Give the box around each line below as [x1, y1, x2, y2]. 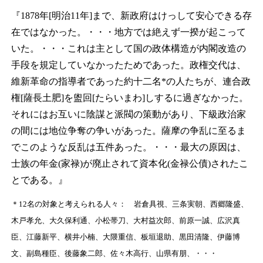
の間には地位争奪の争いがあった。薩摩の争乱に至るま [11, 126, 246, 136]
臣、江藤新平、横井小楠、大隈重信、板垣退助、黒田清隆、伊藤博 [11, 232, 240, 242]
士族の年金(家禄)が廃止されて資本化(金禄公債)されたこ [11, 159, 248, 169]
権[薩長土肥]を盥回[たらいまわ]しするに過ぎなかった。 [11, 93, 248, 103]
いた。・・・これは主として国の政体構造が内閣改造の [11, 43, 246, 54]
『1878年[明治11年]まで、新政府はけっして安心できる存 [11, 11, 252, 21]
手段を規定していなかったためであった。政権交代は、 [11, 60, 246, 70]
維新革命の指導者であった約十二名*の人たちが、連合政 [11, 76, 251, 87]
